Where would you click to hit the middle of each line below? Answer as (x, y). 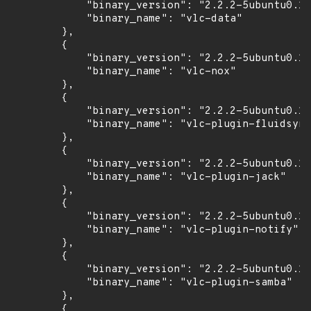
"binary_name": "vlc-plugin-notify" (155, 230)
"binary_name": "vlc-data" (127, 19)
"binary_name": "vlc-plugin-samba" (152, 283)
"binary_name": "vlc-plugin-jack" (149, 177)
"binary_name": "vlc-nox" (124, 72)
